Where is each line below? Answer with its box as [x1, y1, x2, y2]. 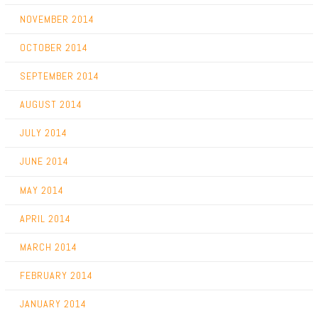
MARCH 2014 [19, 241, 77, 253]
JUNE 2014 [19, 155, 69, 168]
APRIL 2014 [19, 212, 71, 225]
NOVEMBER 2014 [19, 12, 94, 26]
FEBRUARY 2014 [19, 269, 93, 283]
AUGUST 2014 [19, 98, 82, 111]
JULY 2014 [19, 126, 67, 140]
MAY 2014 [19, 183, 64, 197]
